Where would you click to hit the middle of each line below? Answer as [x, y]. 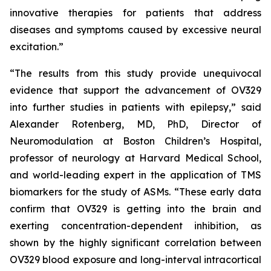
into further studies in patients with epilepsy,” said [135, 107]
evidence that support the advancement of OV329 [135, 90]
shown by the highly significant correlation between [135, 243]
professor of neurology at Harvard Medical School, [135, 158]
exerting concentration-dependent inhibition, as [135, 226]
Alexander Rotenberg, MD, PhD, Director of [135, 124]
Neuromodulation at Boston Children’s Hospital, [135, 141]
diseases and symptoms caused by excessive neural [135, 30]
